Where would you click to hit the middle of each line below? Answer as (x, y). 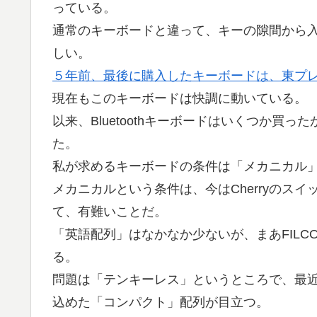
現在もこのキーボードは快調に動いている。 (180, 98)
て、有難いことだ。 (110, 211)
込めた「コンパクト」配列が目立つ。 (161, 302)
